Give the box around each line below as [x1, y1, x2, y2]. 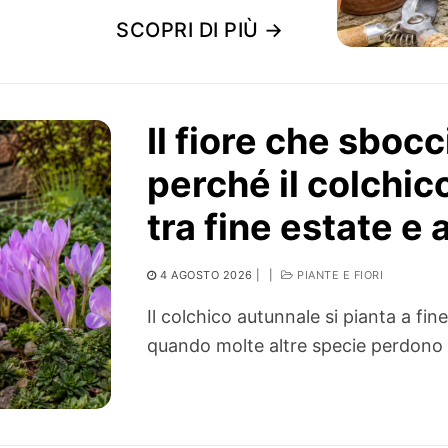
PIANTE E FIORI [293, 268, 384, 283]
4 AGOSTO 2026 [160, 268, 253, 283]
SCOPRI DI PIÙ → [116, 18, 284, 43]
